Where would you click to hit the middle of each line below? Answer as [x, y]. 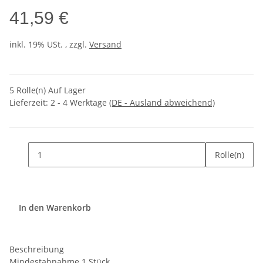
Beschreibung [37, 249]
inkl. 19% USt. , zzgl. [49, 45]
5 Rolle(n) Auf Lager [48, 90]
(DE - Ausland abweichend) [162, 103]
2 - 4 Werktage [80, 103]
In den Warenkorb [56, 208]
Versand [105, 45]
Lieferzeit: [30, 103]
